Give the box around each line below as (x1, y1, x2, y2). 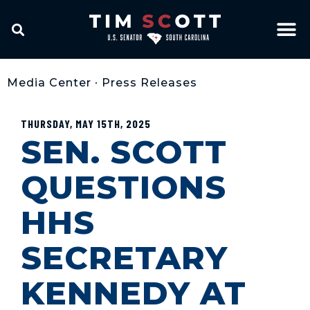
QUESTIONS (21, 167, 226, 207)
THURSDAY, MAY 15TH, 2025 (21, 117, 151, 130)
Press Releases (102, 76, 197, 89)
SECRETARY (21, 238, 228, 277)
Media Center (7, 76, 91, 89)
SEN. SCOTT (21, 132, 227, 172)
